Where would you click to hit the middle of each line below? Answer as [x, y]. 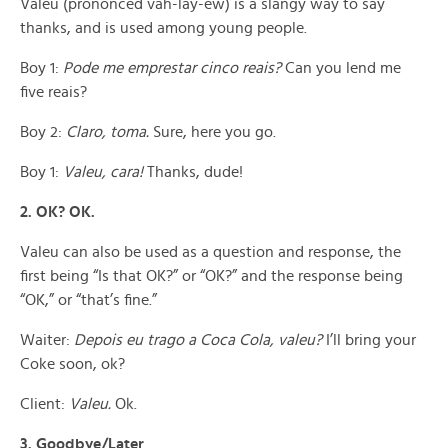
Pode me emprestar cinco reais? [174, 68]
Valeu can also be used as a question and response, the [210, 252]
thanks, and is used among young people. [163, 28]
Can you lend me [343, 68]
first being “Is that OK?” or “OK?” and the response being [211, 276]
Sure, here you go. [212, 132]
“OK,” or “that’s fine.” [88, 300]
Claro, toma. [107, 132]
